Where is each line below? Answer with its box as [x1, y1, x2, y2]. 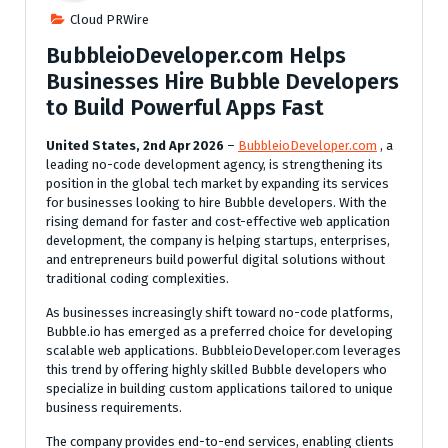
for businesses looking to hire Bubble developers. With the [46, 195, 387, 210]
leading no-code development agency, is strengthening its [46, 157, 383, 172]
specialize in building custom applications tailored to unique [46, 381, 393, 396]
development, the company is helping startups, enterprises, [46, 233, 390, 248]
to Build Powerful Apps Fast [46, 94, 324, 121]
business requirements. [46, 400, 182, 415]
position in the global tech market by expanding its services [46, 176, 389, 191]
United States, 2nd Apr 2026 [46, 138, 224, 153]
